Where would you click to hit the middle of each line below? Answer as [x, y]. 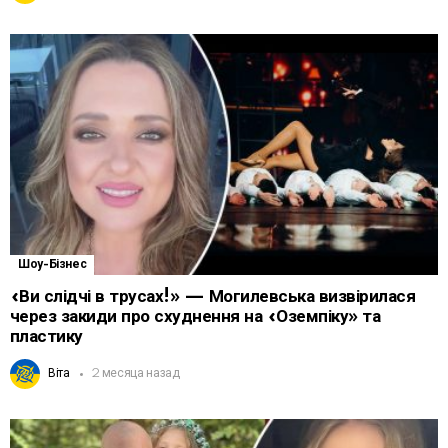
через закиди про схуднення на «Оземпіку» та [195, 317]
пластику [46, 337]
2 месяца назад [135, 374]
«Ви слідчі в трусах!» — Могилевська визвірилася [213, 297]
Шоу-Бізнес [52, 265]
